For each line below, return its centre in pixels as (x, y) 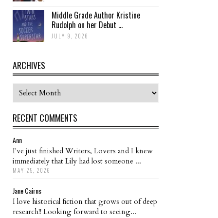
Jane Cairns (27, 190)
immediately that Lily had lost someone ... (77, 161)
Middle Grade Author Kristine (96, 15)
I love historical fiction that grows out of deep (85, 201)
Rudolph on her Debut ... (87, 25)
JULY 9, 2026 (70, 36)
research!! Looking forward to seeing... (74, 211)
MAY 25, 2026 (32, 170)
